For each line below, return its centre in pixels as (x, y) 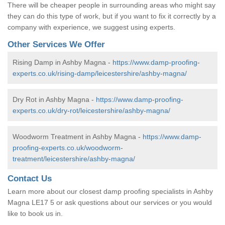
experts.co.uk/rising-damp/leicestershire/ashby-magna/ (100, 73)
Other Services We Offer (56, 44)
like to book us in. (35, 213)
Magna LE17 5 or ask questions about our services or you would (110, 202)
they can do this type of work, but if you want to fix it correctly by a (112, 16)
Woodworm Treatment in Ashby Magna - (78, 136)
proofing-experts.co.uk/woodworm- (68, 147)
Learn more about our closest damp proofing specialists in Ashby (110, 191)
